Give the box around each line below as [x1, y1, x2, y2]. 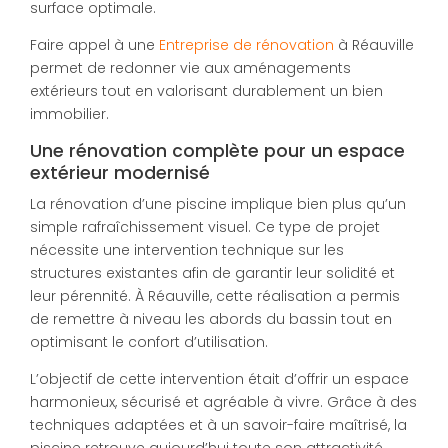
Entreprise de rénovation [159, 35, 334, 56]
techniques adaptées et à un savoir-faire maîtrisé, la [30, 414, 407, 435]
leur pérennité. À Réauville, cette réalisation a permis [30, 285, 400, 306]
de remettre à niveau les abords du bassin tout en [30, 308, 392, 329]
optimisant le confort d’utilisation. [30, 331, 268, 352]
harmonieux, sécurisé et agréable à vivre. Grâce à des [30, 391, 417, 412]
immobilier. [30, 104, 109, 125]
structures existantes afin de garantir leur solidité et [30, 262, 395, 283]
